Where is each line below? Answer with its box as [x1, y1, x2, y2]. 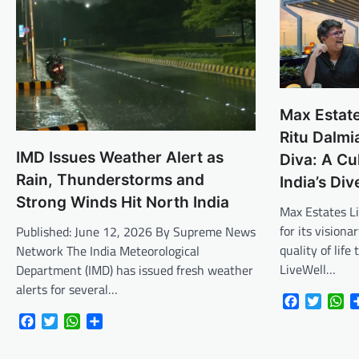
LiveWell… [280, 260, 337, 280]
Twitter [58, 312, 97, 332]
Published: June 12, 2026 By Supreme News [16, 222, 256, 242]
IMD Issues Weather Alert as [16, 148, 224, 167]
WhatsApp [80, 312, 136, 332]
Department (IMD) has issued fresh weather [16, 260, 253, 280]
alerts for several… [16, 280, 118, 300]
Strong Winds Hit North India [16, 193, 229, 212]
